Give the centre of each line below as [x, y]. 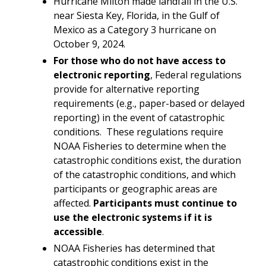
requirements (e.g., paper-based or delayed [149, 103]
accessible [78, 231]
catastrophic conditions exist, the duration [147, 160]
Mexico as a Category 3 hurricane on [135, 29]
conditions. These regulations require [138, 132]
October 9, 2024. [89, 44]
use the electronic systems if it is [133, 217]
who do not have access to [163, 60]
